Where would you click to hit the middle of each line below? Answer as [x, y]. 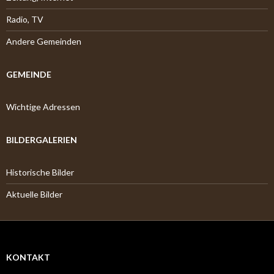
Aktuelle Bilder [34, 194]
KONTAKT [28, 257]
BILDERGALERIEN [42, 140]
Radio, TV [25, 19]
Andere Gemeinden [44, 41]
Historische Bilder [40, 172]
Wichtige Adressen [43, 107]
